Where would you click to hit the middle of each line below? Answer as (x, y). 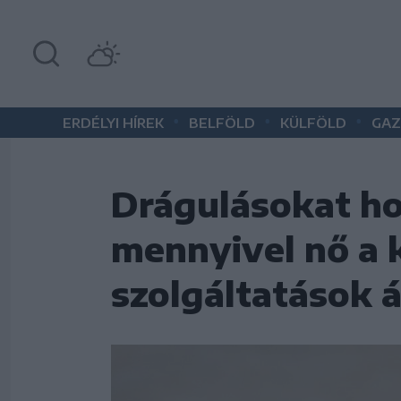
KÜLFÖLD (313, 123)
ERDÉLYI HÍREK (113, 123)
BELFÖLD (222, 123)
